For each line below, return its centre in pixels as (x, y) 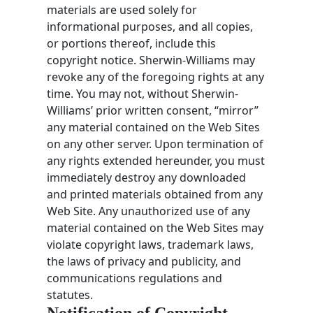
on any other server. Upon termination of (155, 144)
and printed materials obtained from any (155, 194)
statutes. (70, 294)
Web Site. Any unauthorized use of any (149, 211)
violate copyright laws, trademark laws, (151, 244)
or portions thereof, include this (132, 43)
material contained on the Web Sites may (155, 227)
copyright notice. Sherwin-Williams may (151, 60)
